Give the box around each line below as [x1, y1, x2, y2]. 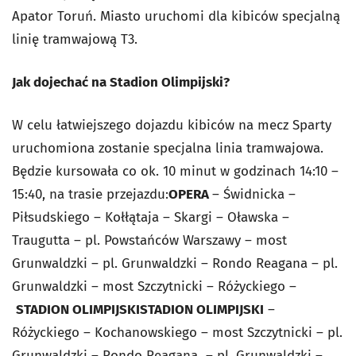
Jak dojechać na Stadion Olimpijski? [12, 74, 233, 91]
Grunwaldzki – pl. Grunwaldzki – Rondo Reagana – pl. [12, 255, 338, 272]
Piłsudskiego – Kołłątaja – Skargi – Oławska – [12, 209, 289, 226]
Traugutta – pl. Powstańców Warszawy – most [12, 232, 287, 249]
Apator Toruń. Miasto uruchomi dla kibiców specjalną [12, 8, 340, 25]
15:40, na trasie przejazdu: [12, 186, 168, 203]
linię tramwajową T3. [12, 31, 137, 48]
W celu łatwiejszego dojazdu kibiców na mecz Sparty [12, 117, 331, 133]
